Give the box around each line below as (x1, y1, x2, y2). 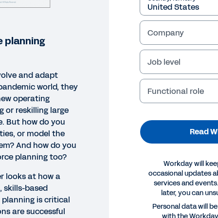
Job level (147, 56, 181, 68)
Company (147, 27, 184, 38)
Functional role (147, 85, 204, 97)
